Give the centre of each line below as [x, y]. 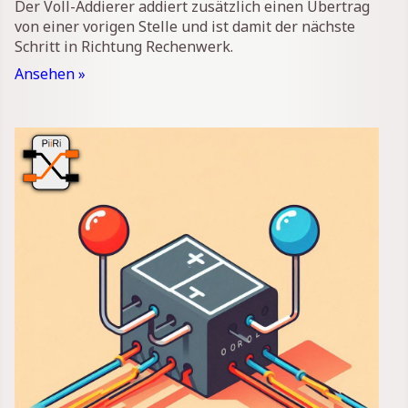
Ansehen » [50, 74]
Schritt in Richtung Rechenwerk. [124, 47]
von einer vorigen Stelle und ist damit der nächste [185, 27]
